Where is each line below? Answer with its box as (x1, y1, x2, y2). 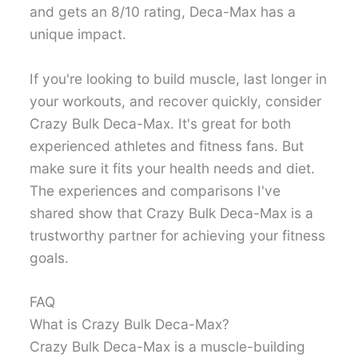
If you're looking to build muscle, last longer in (30, 70, 328, 87)
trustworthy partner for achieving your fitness (30, 226, 326, 244)
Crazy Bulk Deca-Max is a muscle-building (30, 338, 306, 356)
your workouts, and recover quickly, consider (30, 92, 322, 109)
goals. (30, 249, 70, 266)
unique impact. (30, 25, 127, 42)
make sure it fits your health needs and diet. (30, 159, 316, 177)
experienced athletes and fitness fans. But (30, 137, 304, 154)
